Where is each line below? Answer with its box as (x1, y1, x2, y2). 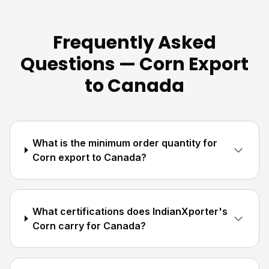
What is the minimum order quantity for (32, 137, 218, 149)
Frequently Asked (53, 30, 216, 55)
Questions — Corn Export (20, 52, 249, 77)
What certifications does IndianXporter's (32, 205, 228, 217)
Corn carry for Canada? (32, 220, 147, 232)
